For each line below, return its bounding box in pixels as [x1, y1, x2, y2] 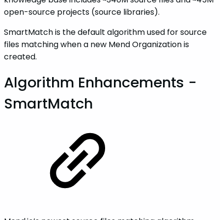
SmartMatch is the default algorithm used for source [4, 27, 207, 38]
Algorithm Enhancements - [4, 73, 197, 93]
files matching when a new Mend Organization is [4, 39, 189, 51]
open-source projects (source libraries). [4, 6, 160, 18]
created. [4, 51, 37, 63]
